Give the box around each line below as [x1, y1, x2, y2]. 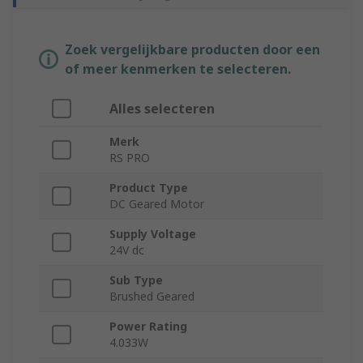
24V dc [109, 242, 144, 258]
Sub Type [109, 272, 163, 288]
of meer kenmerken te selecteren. [65, 60, 291, 79]
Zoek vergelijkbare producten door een [65, 41, 320, 59]
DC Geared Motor [109, 196, 204, 212]
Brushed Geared [109, 288, 194, 305]
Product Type [109, 180, 188, 196]
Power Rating [109, 318, 187, 335]
